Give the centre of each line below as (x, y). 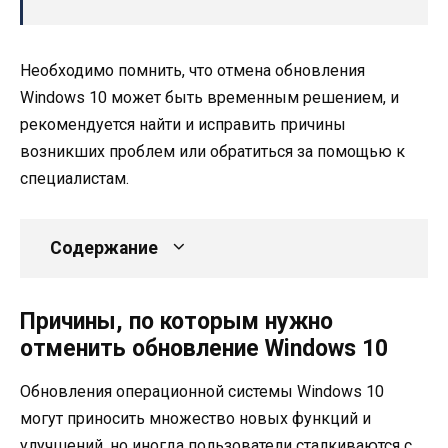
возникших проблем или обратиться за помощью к (212, 151)
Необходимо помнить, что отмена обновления (192, 70)
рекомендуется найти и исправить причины (183, 124)
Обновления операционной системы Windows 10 (202, 392)
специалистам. (74, 178)
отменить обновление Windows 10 (204, 349)
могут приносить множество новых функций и (195, 419)
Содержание (104, 248)
